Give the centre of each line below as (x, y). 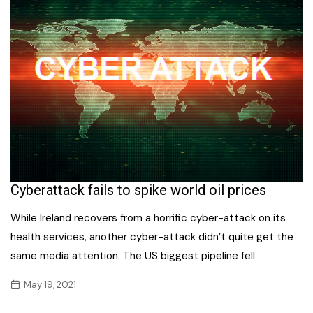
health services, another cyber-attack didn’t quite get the (152, 237)
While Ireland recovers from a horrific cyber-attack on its (148, 218)
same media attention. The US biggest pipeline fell (133, 256)
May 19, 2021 (50, 285)
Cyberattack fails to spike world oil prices (138, 190)
